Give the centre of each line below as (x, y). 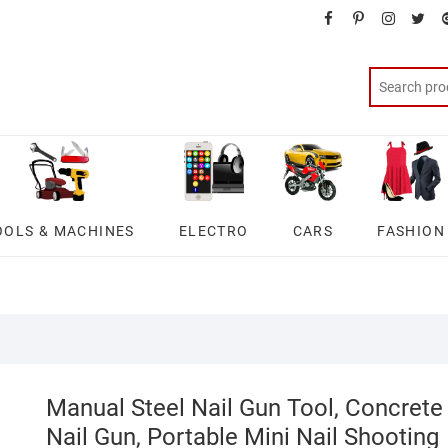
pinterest (389, 17)
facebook (360, 17)
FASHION (411, 231)
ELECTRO (213, 231)
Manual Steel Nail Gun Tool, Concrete (244, 408)
